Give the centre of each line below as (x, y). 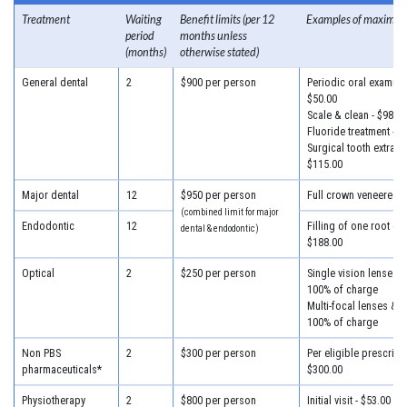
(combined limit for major (229, 212)
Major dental (50, 194)
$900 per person (218, 82)
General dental (55, 82)
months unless (213, 35)
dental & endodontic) (219, 228)
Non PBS (41, 352)
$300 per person (218, 352)
